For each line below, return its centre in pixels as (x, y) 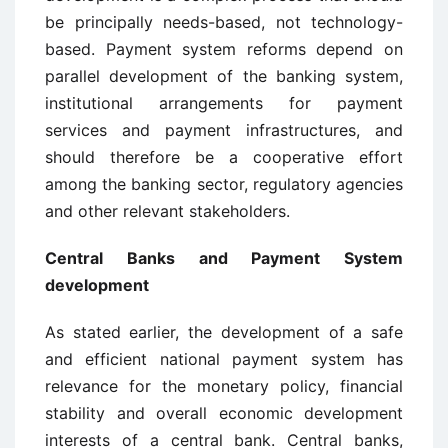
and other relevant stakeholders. (167, 211)
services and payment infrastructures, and (224, 130)
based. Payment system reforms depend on (224, 49)
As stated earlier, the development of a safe (224, 332)
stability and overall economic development (224, 413)
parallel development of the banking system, (224, 76)
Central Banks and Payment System (224, 258)
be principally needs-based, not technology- (224, 22)
